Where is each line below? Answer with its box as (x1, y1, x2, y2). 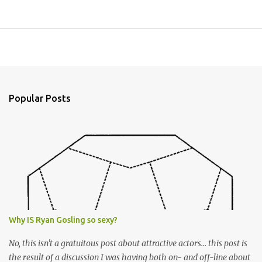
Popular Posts (9, 93, 71, 104)
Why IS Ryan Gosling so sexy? (9, 215, 118, 225)
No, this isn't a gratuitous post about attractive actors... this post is (9, 238, 247, 249)
